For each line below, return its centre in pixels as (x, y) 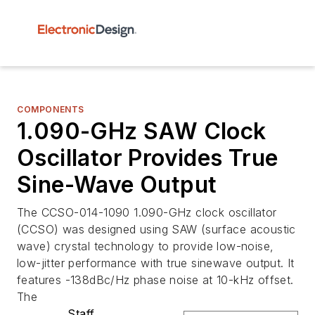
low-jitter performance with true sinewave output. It (156, 263)
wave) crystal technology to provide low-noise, (146, 246)
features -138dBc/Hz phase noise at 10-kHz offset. (155, 280)
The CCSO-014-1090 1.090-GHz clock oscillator (147, 212)
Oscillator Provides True (148, 158)
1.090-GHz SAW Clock (142, 131)
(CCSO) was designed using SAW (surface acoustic (156, 229)
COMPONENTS (51, 109)
